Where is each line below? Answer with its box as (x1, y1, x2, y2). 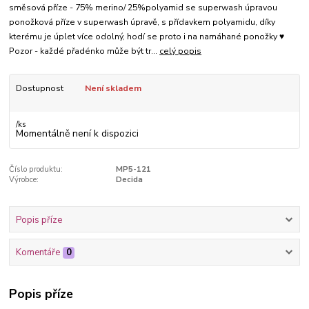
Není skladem (84, 82, 141, 94)
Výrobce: (9, 175, 39, 186)
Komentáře (15, 246, 60, 259)
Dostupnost (15, 82, 63, 94)
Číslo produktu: (9, 164, 63, 175)
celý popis (159, 45, 202, 57)
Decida (115, 175, 143, 186)
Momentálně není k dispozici (15, 127, 139, 141)
